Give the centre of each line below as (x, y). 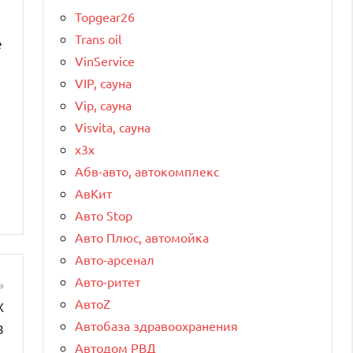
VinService (105, 60)
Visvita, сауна (113, 126)
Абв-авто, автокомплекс (147, 171)
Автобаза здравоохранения (156, 325)
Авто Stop (104, 215)
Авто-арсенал (115, 259)
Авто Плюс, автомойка (142, 237)
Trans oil (98, 38)
